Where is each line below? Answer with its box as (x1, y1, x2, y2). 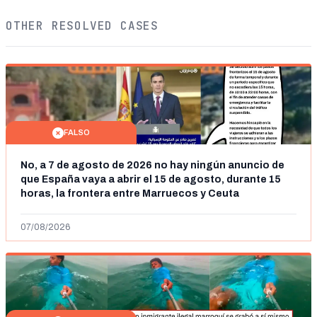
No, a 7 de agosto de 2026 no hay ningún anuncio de (21, 160, 284, 171)
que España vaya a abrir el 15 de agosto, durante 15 (21, 174, 281, 185)
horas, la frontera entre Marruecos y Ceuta (21, 188, 239, 199)
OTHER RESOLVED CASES (6, 18, 158, 33)
